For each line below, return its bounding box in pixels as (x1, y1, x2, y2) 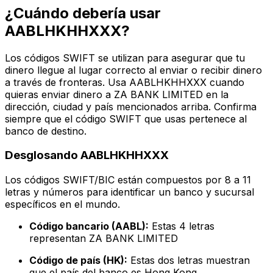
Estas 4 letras (149, 220, 214, 233)
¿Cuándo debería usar (5, 4, 161, 22)
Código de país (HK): (29, 254, 127, 267)
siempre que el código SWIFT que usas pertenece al (5, 112, 247, 125)
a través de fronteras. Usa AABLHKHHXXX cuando (5, 76, 244, 88)
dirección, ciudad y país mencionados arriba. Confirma (5, 100, 257, 113)
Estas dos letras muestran (127, 254, 250, 267)
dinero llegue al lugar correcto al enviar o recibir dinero (5, 63, 262, 76)
